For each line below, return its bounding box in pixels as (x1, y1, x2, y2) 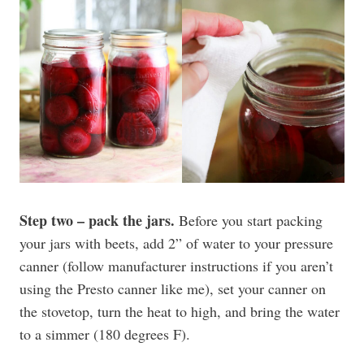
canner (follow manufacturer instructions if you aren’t (19, 256, 333, 275)
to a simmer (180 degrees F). (19, 324, 190, 344)
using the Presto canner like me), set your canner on (19, 279, 326, 298)
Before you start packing (175, 210, 323, 230)
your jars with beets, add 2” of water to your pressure (19, 233, 333, 253)
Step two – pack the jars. (19, 210, 175, 231)
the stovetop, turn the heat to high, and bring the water (19, 301, 340, 321)
